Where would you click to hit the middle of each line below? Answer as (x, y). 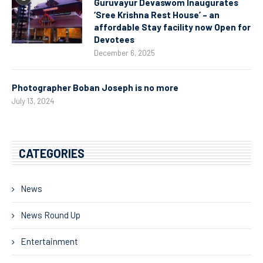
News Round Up (50, 215)
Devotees (114, 40)
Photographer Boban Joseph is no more (95, 88)
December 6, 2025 (124, 53)
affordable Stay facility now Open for (172, 27)
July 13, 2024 (33, 101)
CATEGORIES (52, 154)
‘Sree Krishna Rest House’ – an (157, 15)
